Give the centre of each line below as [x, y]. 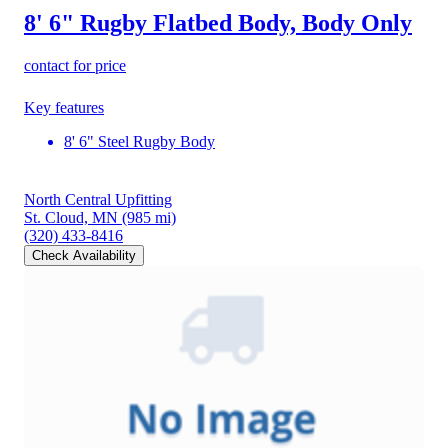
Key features [64, 107]
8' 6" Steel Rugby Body [139, 141]
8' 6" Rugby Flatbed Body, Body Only [218, 22]
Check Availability [84, 255]
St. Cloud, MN [71, 217]
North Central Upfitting [98, 199]
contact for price [75, 65]
